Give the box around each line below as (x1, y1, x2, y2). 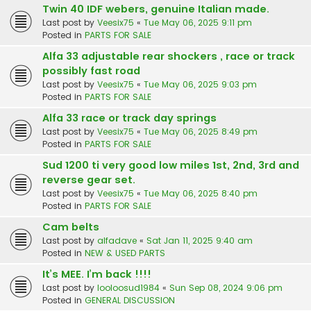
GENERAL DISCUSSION (85, 294, 175, 307)
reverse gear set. (42, 173, 135, 187)
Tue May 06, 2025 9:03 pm (144, 78, 257, 91)
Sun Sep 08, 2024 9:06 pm (169, 282, 283, 294)
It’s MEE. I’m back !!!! (42, 267, 151, 282)
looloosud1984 (97, 282, 160, 294)
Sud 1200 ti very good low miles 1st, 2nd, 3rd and (42, 158, 299, 173)
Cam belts (42, 220, 99, 235)
